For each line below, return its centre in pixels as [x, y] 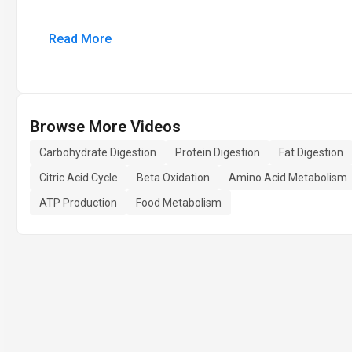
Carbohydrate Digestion [98, 152]
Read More [80, 39]
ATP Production [78, 203]
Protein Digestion [218, 152]
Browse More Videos [105, 126]
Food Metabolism [179, 203]
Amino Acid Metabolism [288, 178]
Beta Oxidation [173, 178]
